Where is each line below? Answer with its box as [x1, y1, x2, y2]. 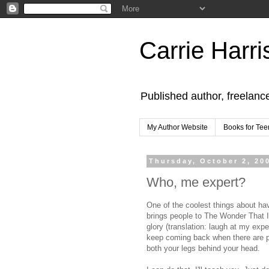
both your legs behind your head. [147, 244, 260, 253]
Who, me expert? [147, 174, 246, 190]
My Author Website [147, 123, 208, 132]
